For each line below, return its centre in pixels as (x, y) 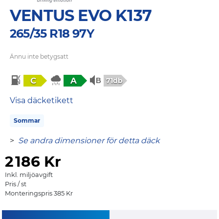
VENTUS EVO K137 (81, 15)
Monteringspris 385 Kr (39, 193)
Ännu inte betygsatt (39, 56)
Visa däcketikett (42, 100)
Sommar (27, 120)
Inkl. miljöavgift (29, 175)
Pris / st (16, 184)
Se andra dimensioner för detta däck (89, 140)
